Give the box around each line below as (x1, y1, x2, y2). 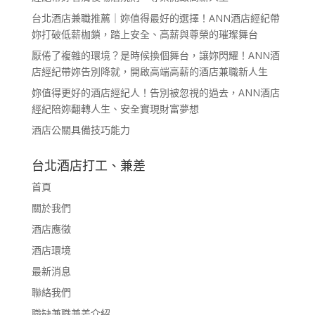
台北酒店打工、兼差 (31, 156, 146, 174)
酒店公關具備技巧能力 (31, 122, 130, 136)
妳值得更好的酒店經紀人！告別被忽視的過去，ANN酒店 (31, 85, 280, 99)
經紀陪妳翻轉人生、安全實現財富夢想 (31, 101, 199, 115)
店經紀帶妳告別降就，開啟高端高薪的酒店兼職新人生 (31, 64, 268, 78)
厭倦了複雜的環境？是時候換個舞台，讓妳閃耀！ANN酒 (31, 48, 280, 62)
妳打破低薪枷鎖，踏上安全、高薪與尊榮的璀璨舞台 (31, 27, 258, 41)
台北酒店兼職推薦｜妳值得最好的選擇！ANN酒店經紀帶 (31, 11, 280, 25)
